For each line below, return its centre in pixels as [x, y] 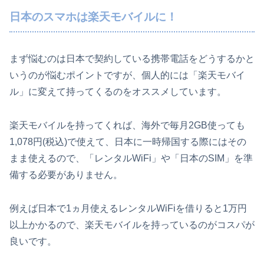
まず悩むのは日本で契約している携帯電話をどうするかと [132, 58]
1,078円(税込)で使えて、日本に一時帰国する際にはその [128, 141]
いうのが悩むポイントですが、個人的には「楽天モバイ [127, 75]
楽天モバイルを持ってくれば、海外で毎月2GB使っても [127, 125]
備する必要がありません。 [66, 174]
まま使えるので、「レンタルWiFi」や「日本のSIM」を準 [131, 158]
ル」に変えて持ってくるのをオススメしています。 [118, 91]
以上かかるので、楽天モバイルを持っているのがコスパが [132, 225]
